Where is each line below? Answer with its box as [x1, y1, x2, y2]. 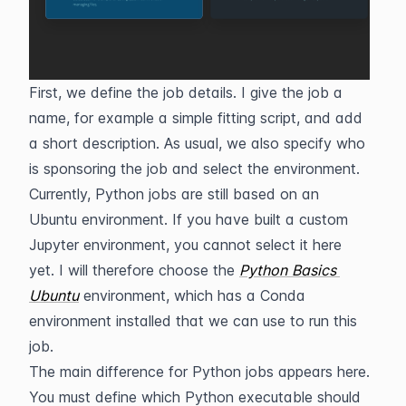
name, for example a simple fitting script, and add [29, 109, 362, 128]
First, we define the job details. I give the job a [29, 83, 343, 102]
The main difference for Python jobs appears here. [29, 362, 370, 382]
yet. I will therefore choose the [29, 261, 239, 280]
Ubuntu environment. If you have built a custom [29, 210, 348, 229]
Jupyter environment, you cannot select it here [29, 236, 342, 255]
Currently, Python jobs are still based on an [29, 185, 319, 204]
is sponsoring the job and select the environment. [29, 159, 360, 179]
